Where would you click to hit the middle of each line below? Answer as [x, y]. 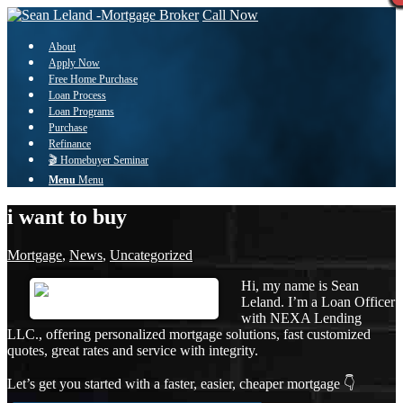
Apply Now [74, 63]
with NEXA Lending [301, 318]
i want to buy [67, 216]
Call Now [230, 15]
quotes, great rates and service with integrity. [133, 350]
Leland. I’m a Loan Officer [318, 301]
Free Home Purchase [93, 79]
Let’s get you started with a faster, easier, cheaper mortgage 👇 [181, 383]
